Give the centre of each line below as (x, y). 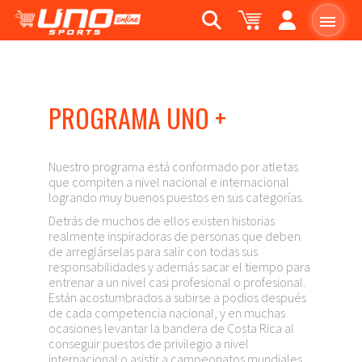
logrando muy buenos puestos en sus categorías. (176, 197)
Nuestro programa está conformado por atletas (173, 166)
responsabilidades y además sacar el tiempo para (179, 267)
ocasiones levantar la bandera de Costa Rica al (171, 328)
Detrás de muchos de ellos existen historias (162, 221)
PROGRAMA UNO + (137, 118)
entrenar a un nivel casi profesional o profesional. (177, 282)
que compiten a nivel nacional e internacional (169, 182)
